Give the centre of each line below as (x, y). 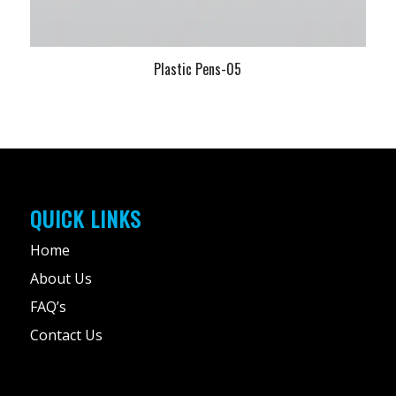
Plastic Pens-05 (198, 69)
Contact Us (66, 335)
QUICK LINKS (85, 219)
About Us (61, 279)
